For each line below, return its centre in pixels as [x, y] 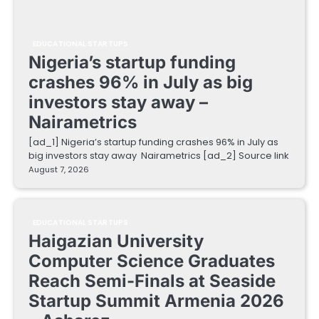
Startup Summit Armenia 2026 [156, 301]
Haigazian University [116, 241]
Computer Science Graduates [152, 261]
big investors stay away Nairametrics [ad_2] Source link [158, 156]
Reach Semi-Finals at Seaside [152, 281]
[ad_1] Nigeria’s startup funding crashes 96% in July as [153, 142]
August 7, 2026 [59, 170]
